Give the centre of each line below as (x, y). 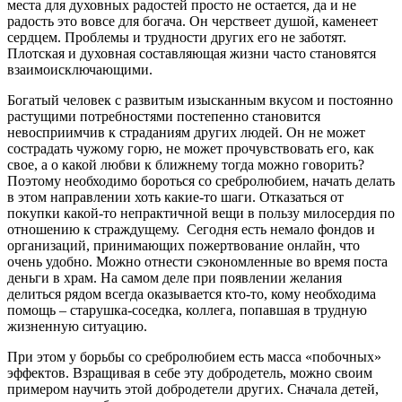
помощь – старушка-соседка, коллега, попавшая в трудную (187, 310)
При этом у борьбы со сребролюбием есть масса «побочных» (194, 357)
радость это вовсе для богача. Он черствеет (141, 22)
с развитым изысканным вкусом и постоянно (252, 100)
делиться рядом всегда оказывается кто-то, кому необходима (192, 294)
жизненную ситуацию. (77, 327)
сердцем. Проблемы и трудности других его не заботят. (177, 38)
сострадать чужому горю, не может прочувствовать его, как (191, 149)
